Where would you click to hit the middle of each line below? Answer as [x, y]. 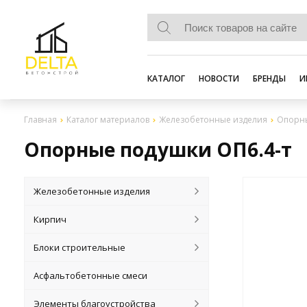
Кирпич [50, 219]
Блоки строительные [80, 247]
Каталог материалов [108, 120]
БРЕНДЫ [269, 78]
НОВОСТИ [219, 78]
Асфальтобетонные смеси [91, 275]
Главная [40, 120]
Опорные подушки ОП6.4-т [158, 149]
